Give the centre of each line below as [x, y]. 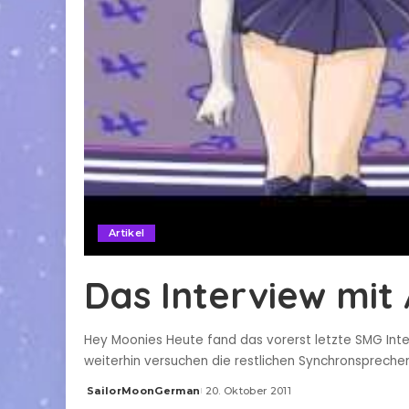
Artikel [127, 233]
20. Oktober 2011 [248, 391]
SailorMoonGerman [144, 391]
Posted [105, 398]
